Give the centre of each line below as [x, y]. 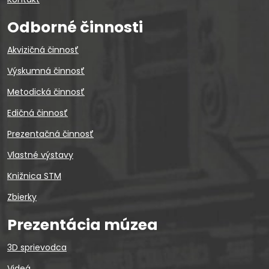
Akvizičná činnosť [43, 50]
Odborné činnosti [75, 27]
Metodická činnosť [46, 92]
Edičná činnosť [38, 113]
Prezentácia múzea [83, 225]
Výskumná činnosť [46, 71]
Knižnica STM [34, 176]
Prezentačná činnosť [50, 134]
